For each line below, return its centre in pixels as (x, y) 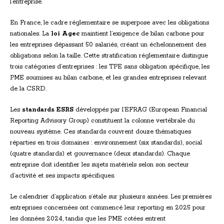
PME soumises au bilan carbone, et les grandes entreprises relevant (108, 78)
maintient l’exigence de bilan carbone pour (142, 34)
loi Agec (65, 34)
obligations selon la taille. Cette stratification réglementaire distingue (109, 56)
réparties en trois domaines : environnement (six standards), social (106, 143)
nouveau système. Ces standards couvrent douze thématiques (100, 132)
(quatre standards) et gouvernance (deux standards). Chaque (100, 154)
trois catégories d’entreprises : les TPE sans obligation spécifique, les (110, 67)
